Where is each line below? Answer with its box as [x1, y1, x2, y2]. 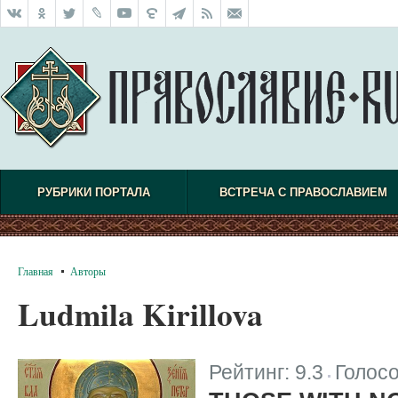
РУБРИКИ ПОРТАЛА [36, 186, 150, 199]
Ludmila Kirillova [18, 291, 263, 337]
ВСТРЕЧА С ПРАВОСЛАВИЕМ [219, 186, 387, 199]
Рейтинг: [209, 361, 295, 384]
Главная [18, 264, 53, 278]
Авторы [70, 264, 106, 278]
